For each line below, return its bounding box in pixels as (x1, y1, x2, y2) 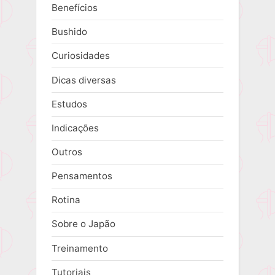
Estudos (52, 98, 87, 110)
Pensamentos (52, 170, 112, 182)
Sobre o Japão (52, 218, 115, 230)
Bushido (52, 26, 87, 38)
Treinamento (52, 242, 108, 254)
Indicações (52, 122, 99, 134)
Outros (52, 145, 82, 158)
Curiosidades (52, 50, 110, 62)
